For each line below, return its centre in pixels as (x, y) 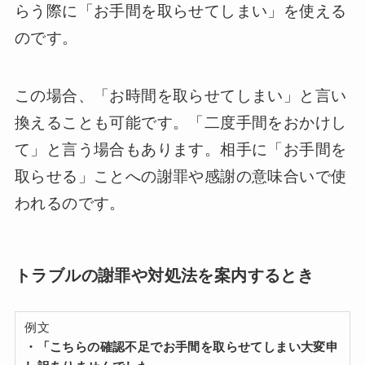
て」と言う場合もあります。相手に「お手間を (180, 149)
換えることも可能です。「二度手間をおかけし (180, 122)
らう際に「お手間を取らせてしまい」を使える (180, 11)
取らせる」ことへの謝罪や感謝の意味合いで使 (180, 176)
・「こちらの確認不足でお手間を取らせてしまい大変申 (182, 346)
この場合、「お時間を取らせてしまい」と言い (180, 95)
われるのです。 (70, 203)
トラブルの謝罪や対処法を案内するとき (164, 276)
